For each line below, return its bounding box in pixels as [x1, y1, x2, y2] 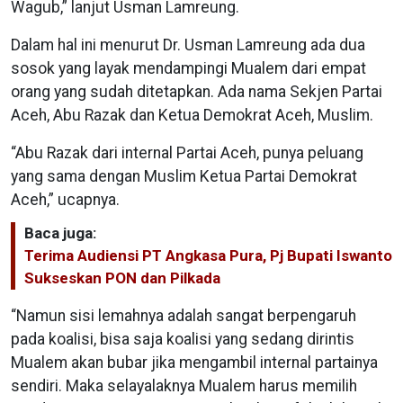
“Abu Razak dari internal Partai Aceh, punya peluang [11, 144, 363, 163]
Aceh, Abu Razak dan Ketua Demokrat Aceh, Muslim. [11, 106, 377, 125]
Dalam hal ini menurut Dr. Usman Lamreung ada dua [11, 36, 365, 55]
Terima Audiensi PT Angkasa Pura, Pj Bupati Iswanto [24, 246, 392, 265]
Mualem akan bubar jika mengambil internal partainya [11, 354, 378, 372]
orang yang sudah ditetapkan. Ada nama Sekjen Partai [11, 83, 382, 102]
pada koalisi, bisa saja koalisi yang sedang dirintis [11, 330, 354, 349]
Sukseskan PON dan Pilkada [24, 269, 220, 288]
